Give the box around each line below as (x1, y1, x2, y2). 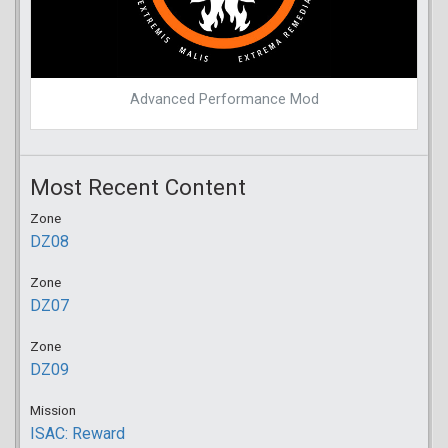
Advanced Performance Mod (129, 90, 319, 108)
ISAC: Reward (30, 423, 125, 443)
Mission (30, 401, 76, 418)
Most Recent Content (30, 173, 246, 200)
